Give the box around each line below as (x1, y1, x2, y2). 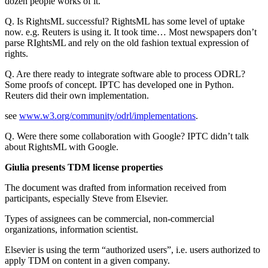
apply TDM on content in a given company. (5, 255, 172, 266)
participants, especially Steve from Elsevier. (5, 193, 168, 204)
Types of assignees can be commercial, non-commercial (5, 214, 214, 224)
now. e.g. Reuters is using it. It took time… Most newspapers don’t (5, 27, 257, 38)
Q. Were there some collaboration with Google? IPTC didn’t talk (5, 131, 249, 142)
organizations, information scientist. (5, 224, 141, 235)
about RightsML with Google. (5, 142, 121, 153)
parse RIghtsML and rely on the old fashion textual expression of (5, 38, 249, 48)
